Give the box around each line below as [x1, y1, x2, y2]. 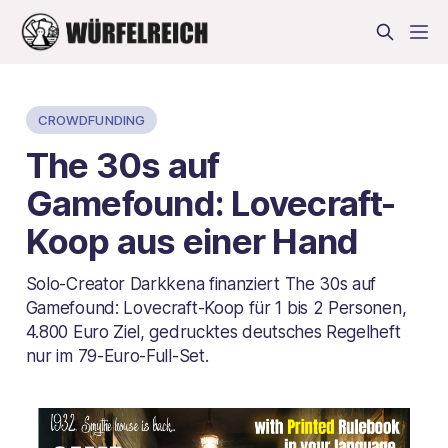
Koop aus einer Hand [25, 219, 359, 262]
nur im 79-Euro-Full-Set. [25, 344, 209, 366]
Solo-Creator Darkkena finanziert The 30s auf [25, 272, 377, 294]
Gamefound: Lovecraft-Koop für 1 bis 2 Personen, [25, 296, 407, 318]
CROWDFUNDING [37, 111, 146, 128]
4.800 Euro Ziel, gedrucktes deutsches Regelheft [25, 320, 401, 342]
